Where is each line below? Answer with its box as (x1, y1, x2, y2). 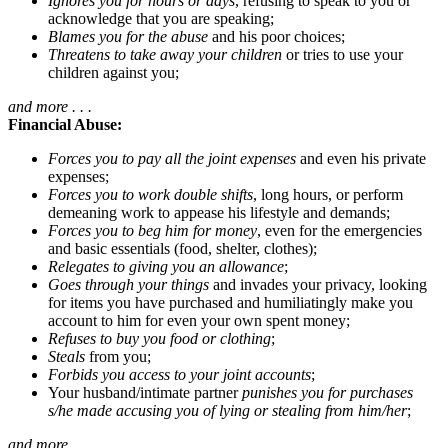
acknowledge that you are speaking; (48, 9, 274, 27)
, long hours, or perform (253, 185, 403, 203)
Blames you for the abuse (48, 27, 212, 45)
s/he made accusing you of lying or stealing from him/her (48, 401, 407, 419)
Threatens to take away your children (48, 45, 286, 63)
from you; (89, 347, 151, 365)
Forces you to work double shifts (48, 185, 253, 203)
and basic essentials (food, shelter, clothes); (48, 239, 317, 257)
